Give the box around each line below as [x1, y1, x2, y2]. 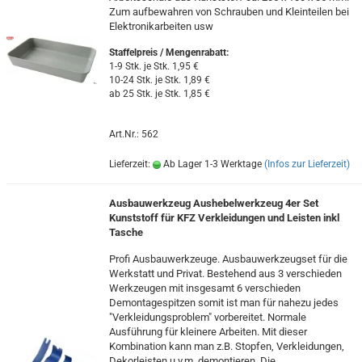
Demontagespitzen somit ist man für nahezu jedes [108, 297, 339, 309]
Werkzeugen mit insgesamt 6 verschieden [108, 282, 301, 294]
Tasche [108, 226, 143, 238]
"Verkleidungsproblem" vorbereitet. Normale [108, 311, 306, 323]
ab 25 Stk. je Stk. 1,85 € [108, 88, 210, 99]
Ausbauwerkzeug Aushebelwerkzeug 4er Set [108, 197, 318, 209]
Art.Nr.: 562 [108, 128, 158, 140]
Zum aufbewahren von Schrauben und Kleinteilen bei [108, 6, 349, 18]
